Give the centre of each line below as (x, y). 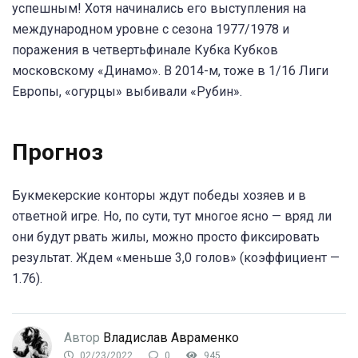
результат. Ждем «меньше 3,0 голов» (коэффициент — (176, 257)
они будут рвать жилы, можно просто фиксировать (166, 237)
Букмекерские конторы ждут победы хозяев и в (159, 195)
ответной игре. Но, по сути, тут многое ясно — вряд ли (172, 216)
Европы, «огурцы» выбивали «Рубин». (127, 91)
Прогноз (60, 153)
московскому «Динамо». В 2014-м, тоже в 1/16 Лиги (170, 70)
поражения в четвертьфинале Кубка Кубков (145, 50)
